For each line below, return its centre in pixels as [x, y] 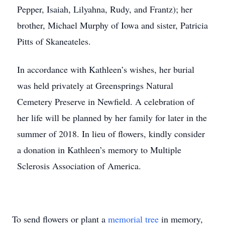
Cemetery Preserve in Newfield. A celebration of [106, 101]
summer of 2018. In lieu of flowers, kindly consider [111, 134]
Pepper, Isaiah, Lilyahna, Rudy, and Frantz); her [105, 9]
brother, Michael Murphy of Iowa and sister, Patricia [113, 25]
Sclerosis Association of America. [79, 166]
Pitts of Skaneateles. [54, 41]
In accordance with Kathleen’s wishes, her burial [106, 69]
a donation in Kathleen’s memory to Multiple [99, 150]
